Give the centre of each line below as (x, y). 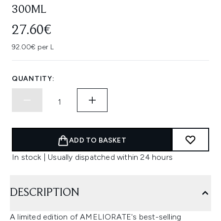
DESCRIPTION (45, 193)
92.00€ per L (33, 47)
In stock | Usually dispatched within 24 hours (92, 157)
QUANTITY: (33, 79)
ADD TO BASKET (98, 140)
